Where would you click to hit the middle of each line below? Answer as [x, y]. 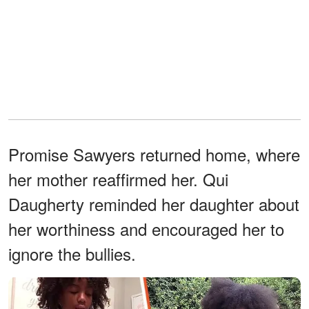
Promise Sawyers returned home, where [154, 154]
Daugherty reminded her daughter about [154, 203]
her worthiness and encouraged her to [146, 228]
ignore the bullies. [72, 253]
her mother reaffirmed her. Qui [118, 179]
